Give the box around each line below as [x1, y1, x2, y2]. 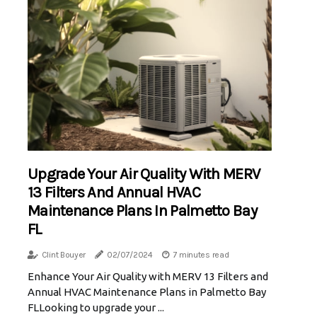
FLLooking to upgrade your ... [28, 301, 164, 314]
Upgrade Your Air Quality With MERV [28, 165, 260, 184]
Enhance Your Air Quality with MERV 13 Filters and [28, 270, 268, 283]
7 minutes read [173, 250, 229, 260]
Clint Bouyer [41, 250, 86, 260]
